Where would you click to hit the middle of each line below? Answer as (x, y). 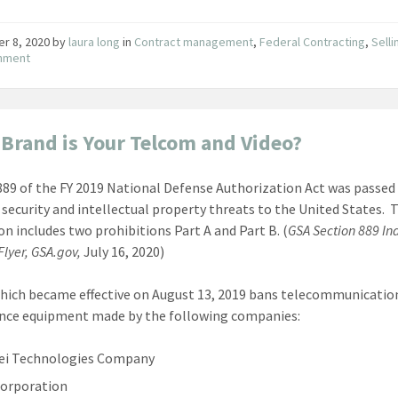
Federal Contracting (313, 41)
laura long (95, 41)
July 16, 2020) (123, 251)
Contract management (194, 41)
